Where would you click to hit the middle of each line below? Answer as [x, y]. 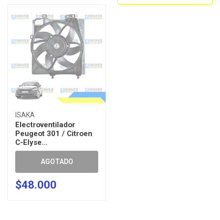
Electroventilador [45, 125]
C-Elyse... [31, 142]
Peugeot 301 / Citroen [54, 134]
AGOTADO [57, 162]
